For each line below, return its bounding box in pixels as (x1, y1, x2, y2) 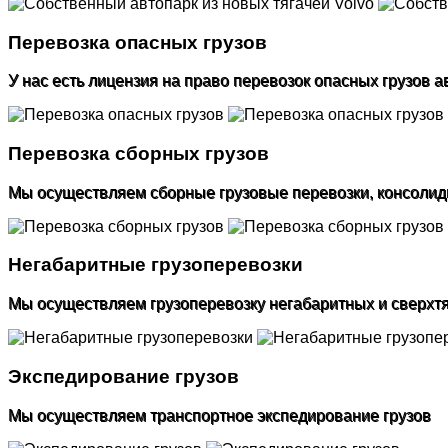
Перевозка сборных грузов (8, 143, 269, 165)
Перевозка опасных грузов (8, 31, 267, 53)
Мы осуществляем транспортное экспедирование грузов (8, 406, 431, 424)
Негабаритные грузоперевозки (8, 254, 303, 276)
